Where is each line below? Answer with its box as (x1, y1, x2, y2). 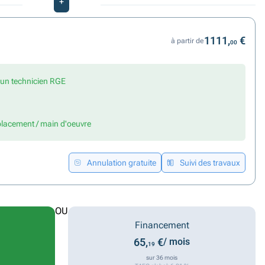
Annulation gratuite (87, 158, 156, 167)
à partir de (171, 37, 204, 45)
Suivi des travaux (180, 158, 240, 167)
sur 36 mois (146, 254, 177, 261)
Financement (134, 219, 189, 231)
